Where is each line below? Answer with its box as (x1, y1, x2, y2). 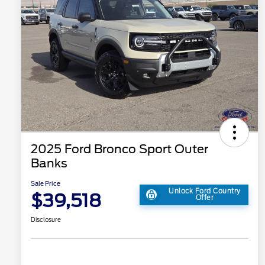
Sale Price (31, 180, 60, 188)
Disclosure (31, 216, 61, 224)
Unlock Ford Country (169, 187, 241, 196)
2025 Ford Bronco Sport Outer (31, 142, 208, 157)
